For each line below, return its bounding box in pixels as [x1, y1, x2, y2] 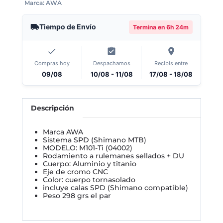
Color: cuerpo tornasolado [43, 175, 135, 185]
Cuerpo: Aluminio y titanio [43, 159, 136, 169]
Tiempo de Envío [39, 22, 96, 31]
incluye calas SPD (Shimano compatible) [43, 183, 188, 193]
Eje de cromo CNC [43, 167, 108, 177]
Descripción [30, 103, 74, 112]
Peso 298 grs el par [43, 191, 111, 201]
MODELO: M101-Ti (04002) [43, 143, 132, 153]
